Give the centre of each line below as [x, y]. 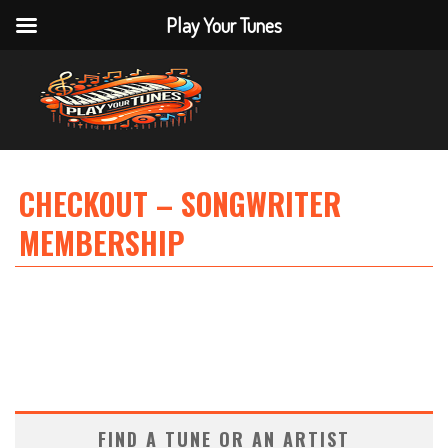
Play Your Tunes [224, 25]
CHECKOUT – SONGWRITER [180, 203]
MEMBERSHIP [102, 242]
